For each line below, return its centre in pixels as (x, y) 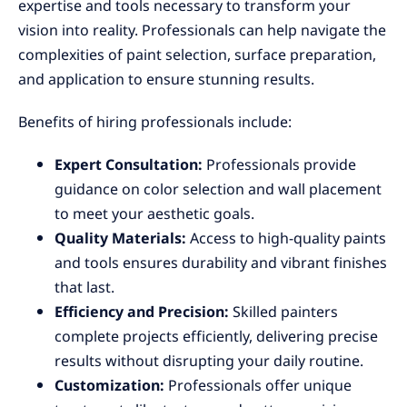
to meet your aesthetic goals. (154, 214)
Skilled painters (285, 312)
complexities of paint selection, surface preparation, (197, 55)
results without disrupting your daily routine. (209, 361)
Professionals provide (281, 165)
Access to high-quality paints (286, 238)
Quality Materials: (120, 238)
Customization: (111, 386)
